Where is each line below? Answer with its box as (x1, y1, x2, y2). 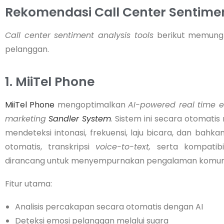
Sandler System (48, 112, 111, 124)
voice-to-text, (95, 140, 157, 152)
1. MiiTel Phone (5, 72, 94, 90)
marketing (5, 112, 46, 124)
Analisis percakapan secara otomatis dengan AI (15, 200, 203, 212)
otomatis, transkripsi (5, 140, 96, 152)
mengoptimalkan (54, 98, 128, 110)
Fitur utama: (5, 177, 52, 189)
